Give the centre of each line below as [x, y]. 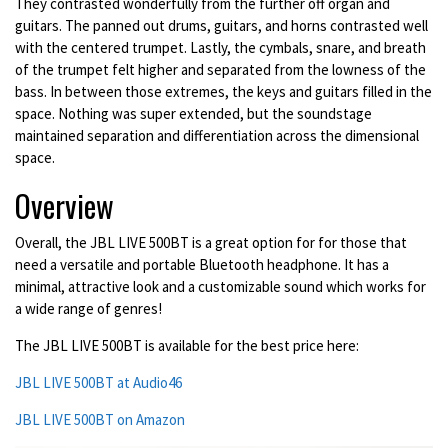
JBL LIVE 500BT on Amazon [100, 420]
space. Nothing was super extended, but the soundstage [193, 114]
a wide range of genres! [88, 309]
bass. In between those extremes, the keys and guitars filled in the [223, 92]
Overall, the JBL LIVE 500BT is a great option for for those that [211, 243]
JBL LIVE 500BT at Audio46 [98, 383]
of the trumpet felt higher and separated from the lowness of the [220, 70]
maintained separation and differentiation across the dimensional [217, 136]
